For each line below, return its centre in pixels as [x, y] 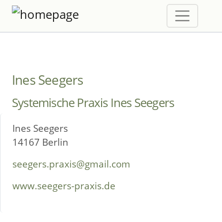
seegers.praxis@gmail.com [71, 164]
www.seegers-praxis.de [64, 186]
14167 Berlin [40, 142]
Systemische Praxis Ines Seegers [93, 103]
